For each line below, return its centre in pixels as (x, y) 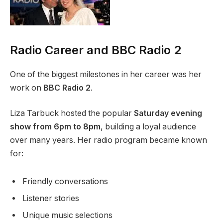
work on (27, 88)
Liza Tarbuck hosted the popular (72, 113)
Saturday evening (168, 113)
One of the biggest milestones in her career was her (106, 74)
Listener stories (51, 199)
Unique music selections (67, 216)
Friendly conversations (65, 182)
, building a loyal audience (148, 127)
